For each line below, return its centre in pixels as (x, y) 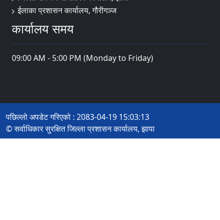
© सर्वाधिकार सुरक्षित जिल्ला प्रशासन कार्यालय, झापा (80, 128)
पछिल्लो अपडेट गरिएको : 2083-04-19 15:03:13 (78, 117)
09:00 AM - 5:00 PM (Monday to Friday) (82, 58)
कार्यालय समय (43, 28)
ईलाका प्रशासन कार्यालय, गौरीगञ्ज (67, 11)
